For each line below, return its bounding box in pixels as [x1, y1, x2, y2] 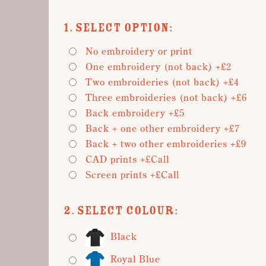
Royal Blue [110, 252, 160, 265]
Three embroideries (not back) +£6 [85, 91, 247, 103]
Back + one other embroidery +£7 [85, 122, 240, 134]
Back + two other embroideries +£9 [85, 138, 246, 150]
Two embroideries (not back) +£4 [85, 76, 239, 88]
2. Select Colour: [64, 203, 178, 218]
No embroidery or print [85, 45, 192, 57]
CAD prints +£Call [85, 153, 169, 165]
